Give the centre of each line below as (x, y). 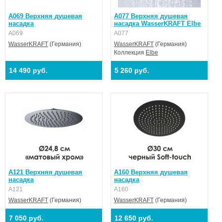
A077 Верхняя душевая (151, 16)
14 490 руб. (28, 70)
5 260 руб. (132, 70)
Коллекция (130, 52)
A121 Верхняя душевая (45, 172)
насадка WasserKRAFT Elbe (158, 23)
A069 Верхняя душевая (45, 16)
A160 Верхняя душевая (151, 172)
